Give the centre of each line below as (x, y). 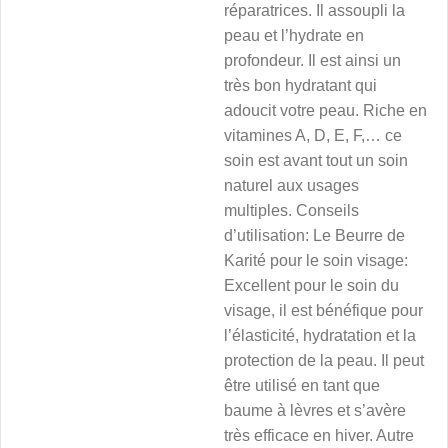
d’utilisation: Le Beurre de (314, 235)
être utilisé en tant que (302, 385)
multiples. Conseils (291, 210)
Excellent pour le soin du (311, 285)
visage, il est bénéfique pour (323, 310)
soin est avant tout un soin (316, 160)
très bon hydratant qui (300, 85)
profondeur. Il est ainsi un (312, 60)
